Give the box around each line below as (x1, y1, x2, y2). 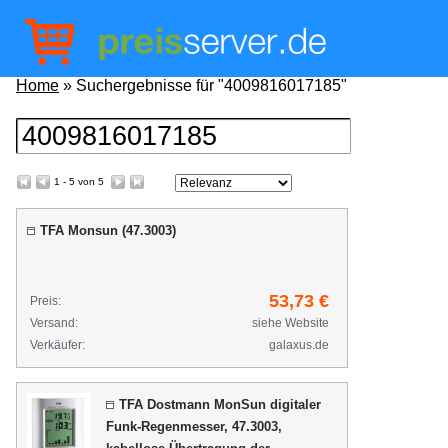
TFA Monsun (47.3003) (40, 223, 176, 238)
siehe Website (252, 316, 329, 330)
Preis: (30, 294, 61, 308)
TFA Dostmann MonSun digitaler (119, 397, 321, 412)
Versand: (30, 316, 78, 330)
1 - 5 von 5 (51, 176, 110, 187)
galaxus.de (269, 338, 329, 352)
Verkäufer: (30, 338, 85, 352)
